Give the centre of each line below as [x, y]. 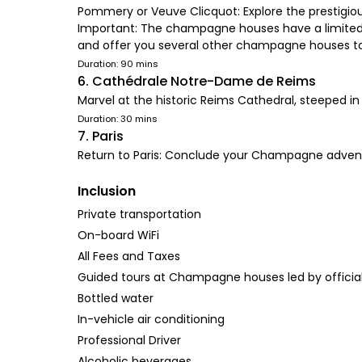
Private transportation [139, 214]
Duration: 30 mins [118, 119]
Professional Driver [129, 340]
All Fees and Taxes [129, 256]
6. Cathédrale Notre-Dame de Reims [197, 81]
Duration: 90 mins [118, 64]
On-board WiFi [118, 235]
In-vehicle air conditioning [151, 319]
